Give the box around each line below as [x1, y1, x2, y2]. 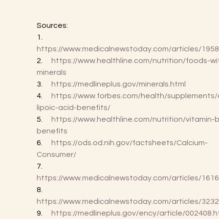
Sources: [36, 22, 68, 29]
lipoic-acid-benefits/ [36, 104, 110, 111]
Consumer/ [36, 151, 76, 158]
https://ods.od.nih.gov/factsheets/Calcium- [51, 139, 208, 147]
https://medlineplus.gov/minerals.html [51, 80, 186, 88]
